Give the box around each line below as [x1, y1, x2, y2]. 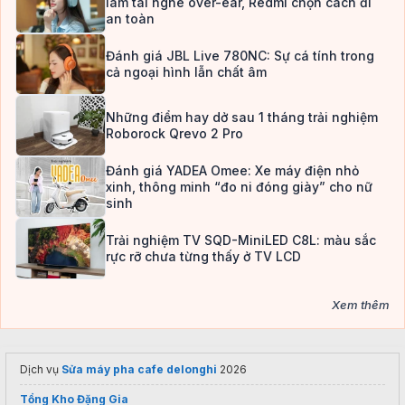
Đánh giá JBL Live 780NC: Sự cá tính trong [106, 48, 374, 64]
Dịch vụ [20, 363, 61, 377]
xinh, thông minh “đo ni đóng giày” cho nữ [106, 179, 372, 195]
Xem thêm [332, 297, 390, 313]
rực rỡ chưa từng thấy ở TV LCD [106, 249, 301, 265]
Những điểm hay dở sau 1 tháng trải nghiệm [106, 109, 378, 126]
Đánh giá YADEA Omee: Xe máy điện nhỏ [106, 163, 359, 179]
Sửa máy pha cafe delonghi [61, 363, 217, 377]
